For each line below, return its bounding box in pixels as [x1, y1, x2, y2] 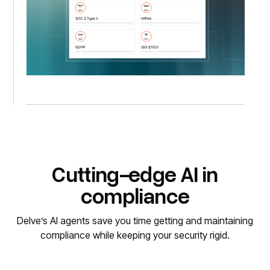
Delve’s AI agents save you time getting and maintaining [17, 215, 253, 227]
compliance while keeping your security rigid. [40, 229, 230, 242]
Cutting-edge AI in [52, 160, 218, 187]
